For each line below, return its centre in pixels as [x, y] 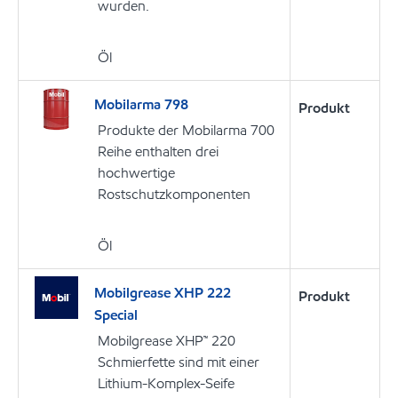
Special [116, 315]
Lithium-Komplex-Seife [166, 383]
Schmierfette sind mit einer [179, 362]
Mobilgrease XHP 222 [163, 292]
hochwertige [136, 172]
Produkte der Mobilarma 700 [186, 130]
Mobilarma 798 [141, 104]
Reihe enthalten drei [158, 151]
